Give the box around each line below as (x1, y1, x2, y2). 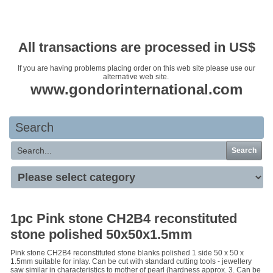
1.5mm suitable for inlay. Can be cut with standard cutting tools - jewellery (10, 257, 252, 266)
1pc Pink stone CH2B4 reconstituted (10, 211, 237, 226)
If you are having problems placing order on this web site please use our (18, 64, 255, 73)
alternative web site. (102, 73, 171, 81)
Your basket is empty (100, 15, 173, 23)
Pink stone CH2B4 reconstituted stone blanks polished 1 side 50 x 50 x (10, 249, 244, 257)
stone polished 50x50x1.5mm (10, 227, 193, 242)
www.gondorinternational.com (30, 81, 243, 97)
